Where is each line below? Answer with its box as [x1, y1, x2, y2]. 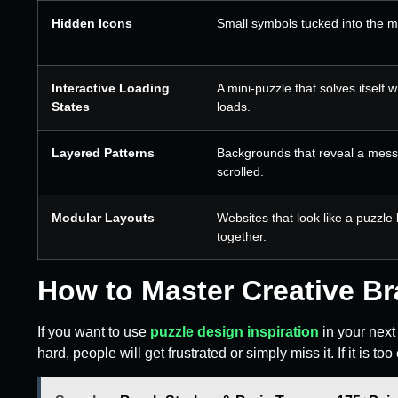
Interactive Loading [52, 80, 170, 95]
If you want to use [37, 323, 150, 339]
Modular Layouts [52, 210, 155, 225]
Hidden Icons [52, 15, 132, 30]
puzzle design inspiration [150, 323, 319, 339]
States [52, 99, 90, 114]
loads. [217, 99, 251, 114]
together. [217, 228, 267, 243]
